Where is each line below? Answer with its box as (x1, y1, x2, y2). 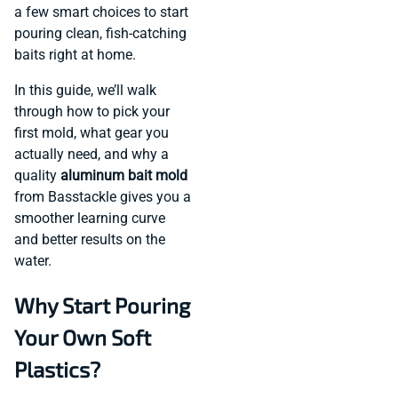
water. (14, 252, 52, 270)
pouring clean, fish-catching (14, 25, 187, 43)
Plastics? (14, 356, 100, 383)
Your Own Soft (14, 324, 151, 351)
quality (14, 167, 60, 185)
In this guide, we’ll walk (14, 82, 156, 99)
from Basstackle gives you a (14, 188, 191, 206)
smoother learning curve (14, 210, 165, 227)
